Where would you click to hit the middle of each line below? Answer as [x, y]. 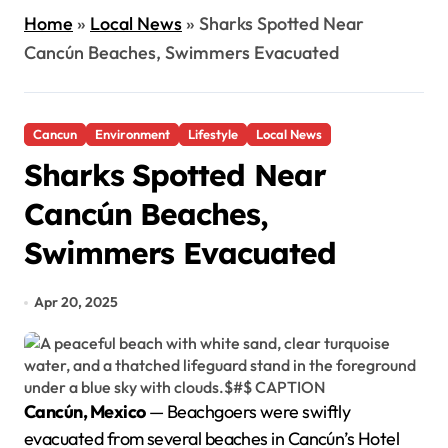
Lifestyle [213, 134]
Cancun [55, 134]
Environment [132, 134]
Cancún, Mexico [90, 411]
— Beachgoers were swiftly [248, 411]
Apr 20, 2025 [76, 302]
